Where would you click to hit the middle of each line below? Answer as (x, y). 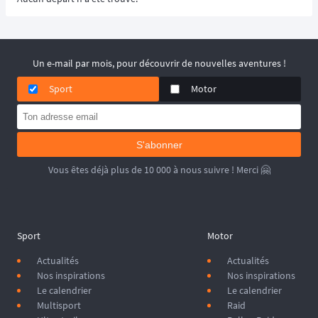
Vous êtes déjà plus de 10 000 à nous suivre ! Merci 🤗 (159, 170)
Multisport (59, 305)
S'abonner (159, 144)
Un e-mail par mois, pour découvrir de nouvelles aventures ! (159, 63)
